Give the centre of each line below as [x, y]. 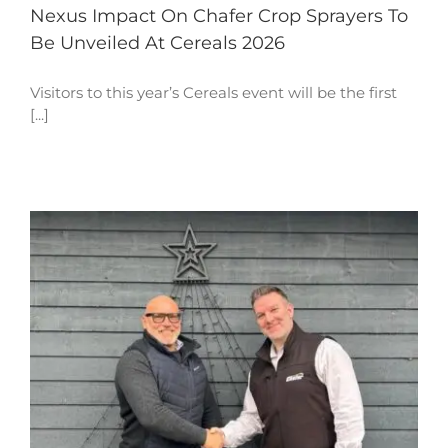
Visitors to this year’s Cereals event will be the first [213, 92]
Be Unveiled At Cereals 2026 [157, 42]
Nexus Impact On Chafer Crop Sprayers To [219, 15]
